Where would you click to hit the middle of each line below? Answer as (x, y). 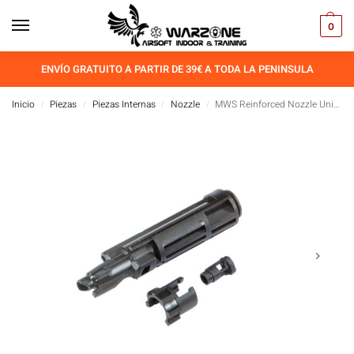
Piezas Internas (124, 104)
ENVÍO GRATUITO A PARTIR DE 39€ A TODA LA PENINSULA (177, 69)
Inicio (23, 104)
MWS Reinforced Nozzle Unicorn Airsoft (275, 104)
